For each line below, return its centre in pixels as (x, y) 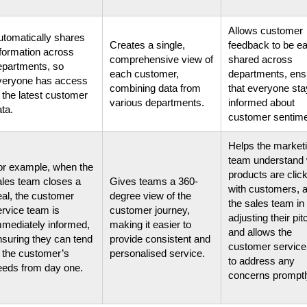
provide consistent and (160, 238)
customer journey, (150, 210)
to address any (261, 260)
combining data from (155, 88)
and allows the (260, 232)
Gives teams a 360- (154, 181)
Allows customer (266, 30)
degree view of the (150, 195)
